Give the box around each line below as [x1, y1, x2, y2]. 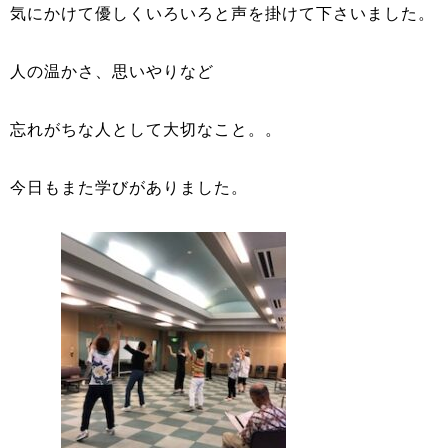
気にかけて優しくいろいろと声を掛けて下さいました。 [10, 5, 435, 22]
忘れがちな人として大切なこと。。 [10, 121, 282, 138]
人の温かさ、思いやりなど [10, 63, 214, 80]
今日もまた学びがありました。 [10, 179, 248, 196]
